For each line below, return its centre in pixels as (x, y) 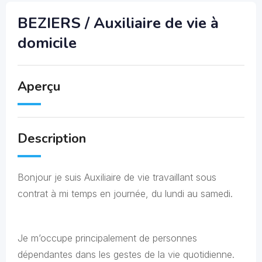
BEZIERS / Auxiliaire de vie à (118, 23)
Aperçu (39, 87)
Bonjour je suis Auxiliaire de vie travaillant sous (117, 177)
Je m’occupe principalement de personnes (107, 238)
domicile (47, 43)
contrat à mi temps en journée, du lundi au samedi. (125, 194)
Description (52, 139)
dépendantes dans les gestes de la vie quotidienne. (126, 254)
